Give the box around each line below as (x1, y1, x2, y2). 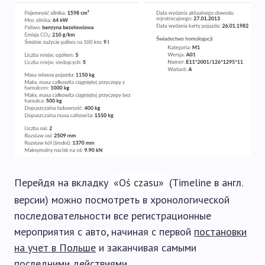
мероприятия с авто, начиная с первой (14, 225, 194, 239)
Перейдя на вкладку (14, 176, 111, 190)
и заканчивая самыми (96, 241, 196, 255)
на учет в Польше (14, 241, 96, 255)
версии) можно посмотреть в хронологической (14, 193, 230, 207)
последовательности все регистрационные (14, 209, 211, 223)
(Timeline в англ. (166, 176, 243, 190)
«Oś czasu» (114, 176, 164, 190)
